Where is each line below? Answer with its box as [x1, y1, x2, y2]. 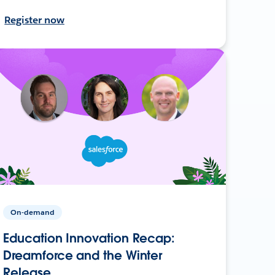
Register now [4, 13, 64, 26]
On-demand [10, 206, 55, 217]
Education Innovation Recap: [3, 230, 176, 246]
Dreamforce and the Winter [3, 247, 163, 263]
